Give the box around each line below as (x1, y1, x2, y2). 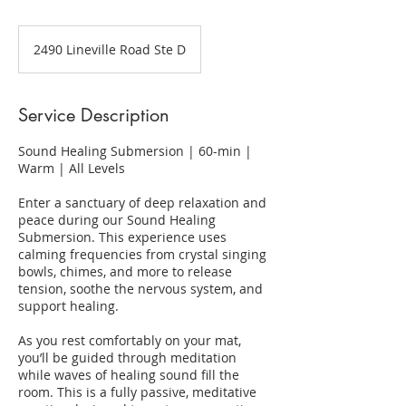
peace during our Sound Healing (18, 211, 216, 228)
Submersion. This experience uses (18, 228, 227, 246)
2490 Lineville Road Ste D (34, 41, 186, 58)
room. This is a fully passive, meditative (18, 383, 256, 401)
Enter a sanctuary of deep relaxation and (18, 194, 266, 211)
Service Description (18, 103, 169, 127)
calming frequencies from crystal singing (18, 246, 266, 263)
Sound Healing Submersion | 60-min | (18, 142, 252, 159)
